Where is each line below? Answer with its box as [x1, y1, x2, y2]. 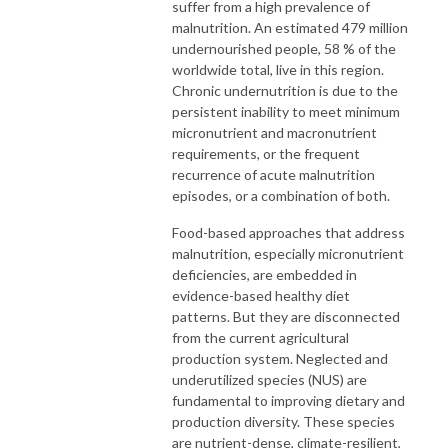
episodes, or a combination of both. [172, 186, 390, 204]
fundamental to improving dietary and [172, 391, 405, 409]
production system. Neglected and [172, 349, 388, 367]
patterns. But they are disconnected [172, 307, 400, 325]
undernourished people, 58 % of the [172, 39, 396, 57]
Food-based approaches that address [172, 223, 405, 241]
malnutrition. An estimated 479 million [172, 18, 408, 36]
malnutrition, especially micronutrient [172, 244, 404, 262]
